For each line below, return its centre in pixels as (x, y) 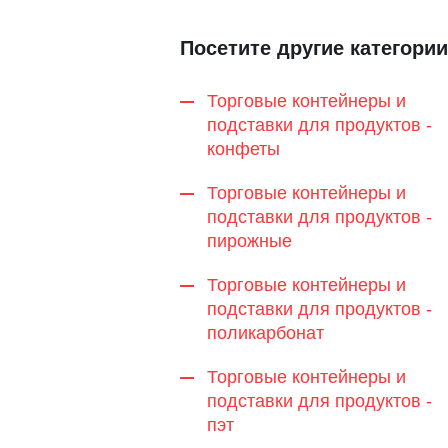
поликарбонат (265, 333)
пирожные (249, 241)
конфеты (243, 149)
